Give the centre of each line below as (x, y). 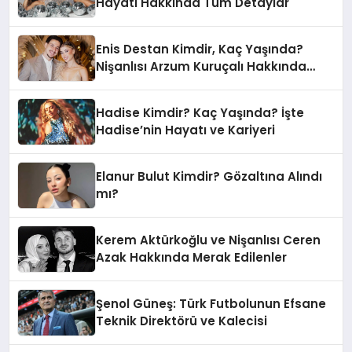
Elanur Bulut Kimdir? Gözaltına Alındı (209, 176)
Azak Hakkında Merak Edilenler (192, 257)
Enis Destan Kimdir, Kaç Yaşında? (200, 49)
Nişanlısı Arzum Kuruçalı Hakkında (202, 66)
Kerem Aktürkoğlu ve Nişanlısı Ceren (209, 240)
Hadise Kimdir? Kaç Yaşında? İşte (200, 112)
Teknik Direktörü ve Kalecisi (182, 321)
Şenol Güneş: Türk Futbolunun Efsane (211, 303)
